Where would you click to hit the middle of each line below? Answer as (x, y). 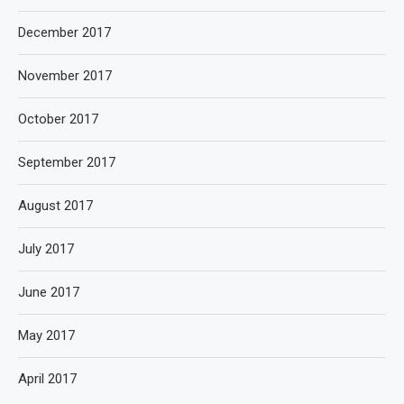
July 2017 (46, 249)
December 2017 (64, 32)
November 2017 (65, 76)
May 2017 (46, 335)
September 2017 (67, 162)
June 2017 (49, 292)
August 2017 (55, 206)
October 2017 (58, 119)
